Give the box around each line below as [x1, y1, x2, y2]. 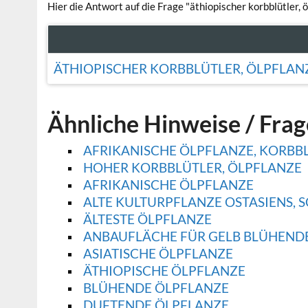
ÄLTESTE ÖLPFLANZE [82, 211, 212, 228]
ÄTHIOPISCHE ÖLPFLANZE [82, 263, 245, 279]
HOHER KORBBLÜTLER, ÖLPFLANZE [82, 159, 302, 176]
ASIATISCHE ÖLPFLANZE [82, 245, 233, 262]
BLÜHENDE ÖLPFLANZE [82, 280, 229, 296]
